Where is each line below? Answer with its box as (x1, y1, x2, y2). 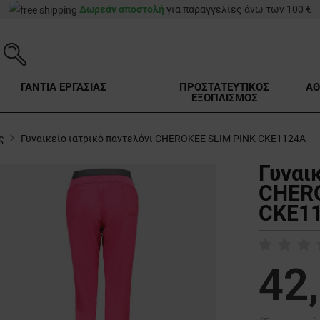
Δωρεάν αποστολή (79, 4, 164, 15)
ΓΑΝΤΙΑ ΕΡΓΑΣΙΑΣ (20, 81, 106, 94)
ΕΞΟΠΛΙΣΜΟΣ (191, 91, 258, 105)
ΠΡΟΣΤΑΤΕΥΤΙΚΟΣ (179, 81, 270, 94)
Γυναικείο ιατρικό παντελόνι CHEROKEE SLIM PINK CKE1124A (21, 133, 306, 145)
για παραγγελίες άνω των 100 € (164, 4, 311, 15)
